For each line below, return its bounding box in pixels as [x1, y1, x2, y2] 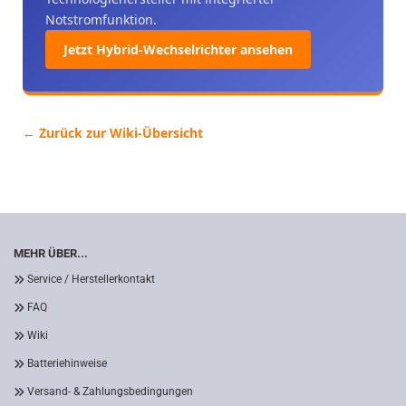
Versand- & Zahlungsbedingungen [27, 385, 193, 398]
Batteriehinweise [27, 357, 107, 370]
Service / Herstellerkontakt [27, 273, 155, 285]
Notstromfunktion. [45, 11, 157, 28]
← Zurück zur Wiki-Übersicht [23, 124, 203, 141]
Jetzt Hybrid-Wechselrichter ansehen [63, 41, 293, 58]
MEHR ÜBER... [14, 246, 88, 260]
